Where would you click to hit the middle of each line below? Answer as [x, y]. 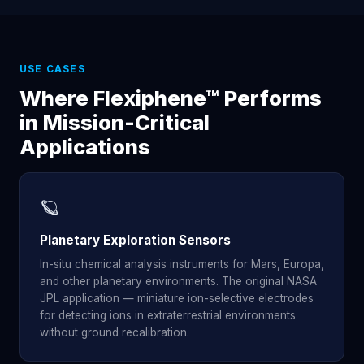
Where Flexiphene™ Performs [171, 97]
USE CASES [52, 68]
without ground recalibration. [115, 332]
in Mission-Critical [115, 122]
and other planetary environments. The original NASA [178, 281]
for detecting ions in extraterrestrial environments [168, 315]
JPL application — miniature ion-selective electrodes [177, 298]
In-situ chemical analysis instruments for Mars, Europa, [182, 264]
